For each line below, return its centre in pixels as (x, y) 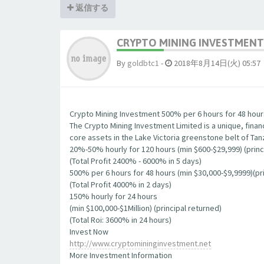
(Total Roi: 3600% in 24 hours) (121, 220)
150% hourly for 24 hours (113, 196)
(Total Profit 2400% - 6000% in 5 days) (136, 161)
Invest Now (89, 232)
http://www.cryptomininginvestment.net (140, 243)
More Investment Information (121, 255)
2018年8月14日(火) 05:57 (216, 63)
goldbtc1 (143, 63)
